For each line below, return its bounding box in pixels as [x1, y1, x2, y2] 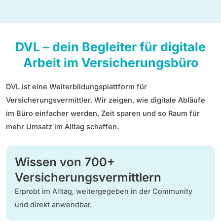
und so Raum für [143, 109, 200, 118]
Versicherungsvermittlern [15, 170, 161, 184]
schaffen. [84, 122, 119, 132]
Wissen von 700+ [15, 154, 115, 169]
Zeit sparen [101, 109, 143, 118]
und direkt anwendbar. [15, 200, 92, 209]
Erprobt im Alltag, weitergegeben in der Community [15, 186, 192, 196]
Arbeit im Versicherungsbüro [23, 55, 198, 71]
